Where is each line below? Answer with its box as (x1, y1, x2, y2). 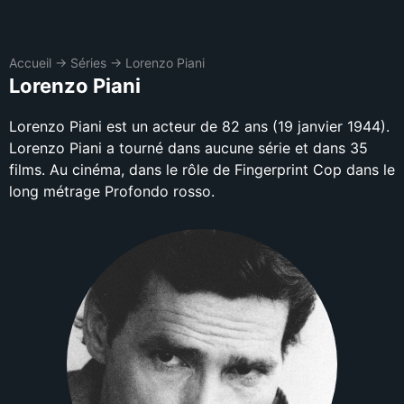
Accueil (9, 55, 51, 70)
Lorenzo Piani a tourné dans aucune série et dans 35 (9, 139, 368, 157)
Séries (70, 55, 106, 70)
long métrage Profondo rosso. (9, 182, 215, 200)
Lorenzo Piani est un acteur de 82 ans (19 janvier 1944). (9, 117, 390, 135)
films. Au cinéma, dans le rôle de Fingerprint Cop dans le (9, 161, 395, 179)
